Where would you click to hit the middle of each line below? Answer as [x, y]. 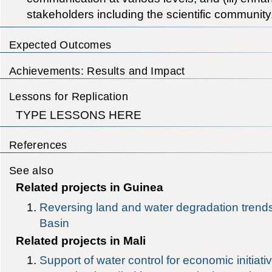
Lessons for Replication [69, 96]
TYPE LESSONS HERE [78, 114]
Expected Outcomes [60, 45]
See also [31, 170]
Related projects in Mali [80, 241]
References [38, 144]
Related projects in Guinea [89, 187]
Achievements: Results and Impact [97, 70]
